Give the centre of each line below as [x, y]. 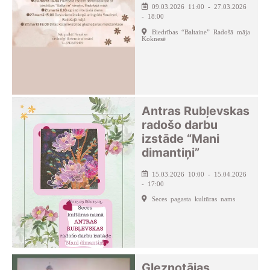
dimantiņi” [171, 152]
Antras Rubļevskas [196, 111]
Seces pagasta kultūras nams [193, 198]
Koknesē [154, 38]
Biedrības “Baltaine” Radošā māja [201, 31]
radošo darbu [180, 124]
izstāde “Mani [181, 138]
